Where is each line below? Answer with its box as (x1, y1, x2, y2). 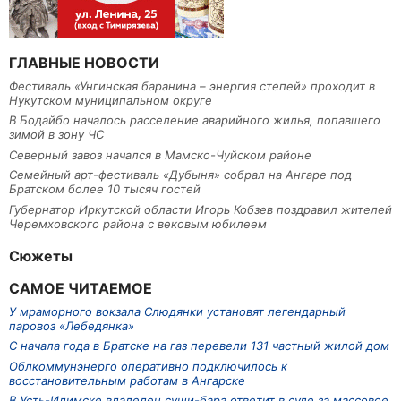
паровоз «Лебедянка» (9, 318, 134, 333)
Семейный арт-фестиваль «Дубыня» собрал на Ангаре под (9, 167, 352, 183)
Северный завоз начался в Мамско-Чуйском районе (9, 147, 311, 162)
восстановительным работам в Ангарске (9, 372, 245, 388)
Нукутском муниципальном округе (9, 92, 212, 107)
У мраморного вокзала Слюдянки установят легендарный (9, 303, 346, 319)
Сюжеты (9, 246, 73, 265)
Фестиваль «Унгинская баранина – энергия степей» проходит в (9, 78, 375, 93)
